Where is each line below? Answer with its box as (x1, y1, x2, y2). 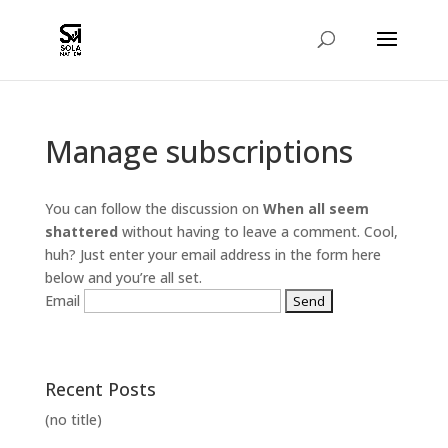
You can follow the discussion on (44, 199, 263, 218)
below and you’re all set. (44, 268, 202, 287)
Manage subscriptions (44, 131, 353, 172)
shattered (44, 222, 118, 241)
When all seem (262, 199, 369, 218)
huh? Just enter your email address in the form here (44, 245, 381, 264)
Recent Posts (44, 377, 156, 401)
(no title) (44, 410, 102, 429)
